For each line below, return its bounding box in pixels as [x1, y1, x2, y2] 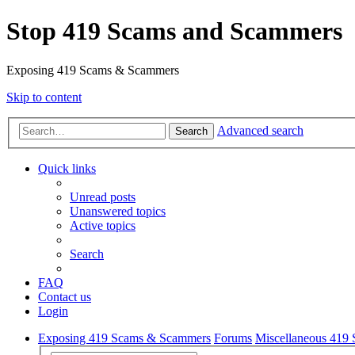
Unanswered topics [70, 204, 166, 219]
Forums [214, 331, 252, 345]
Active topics [70, 219, 136, 233]
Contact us [38, 290, 91, 304]
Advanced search [217, 124, 303, 138]
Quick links [38, 162, 96, 176]
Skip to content [6, 90, 82, 104]
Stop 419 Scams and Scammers [6, 17, 342, 46]
